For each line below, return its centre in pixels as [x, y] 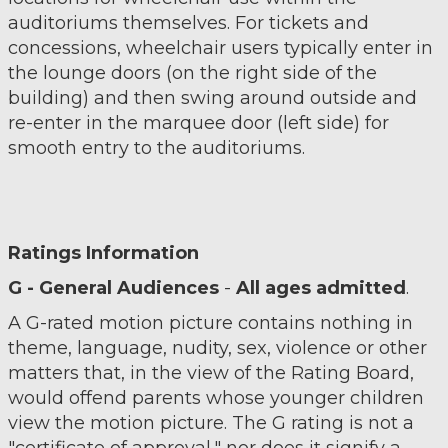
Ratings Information [103, 253]
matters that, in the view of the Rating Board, [210, 373]
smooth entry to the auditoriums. [156, 148]
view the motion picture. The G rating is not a [210, 423]
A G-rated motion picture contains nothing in [210, 323]
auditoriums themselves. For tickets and [188, 23]
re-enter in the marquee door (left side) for [198, 123]
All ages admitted [320, 288]
